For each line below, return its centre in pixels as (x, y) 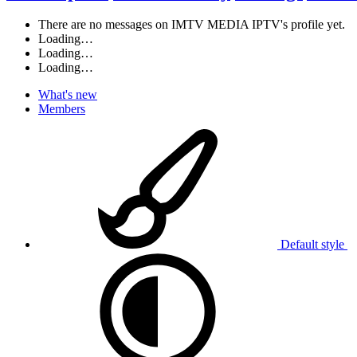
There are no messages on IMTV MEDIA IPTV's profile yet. (192, 25)
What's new (68, 95)
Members (62, 109)
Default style (312, 245)
